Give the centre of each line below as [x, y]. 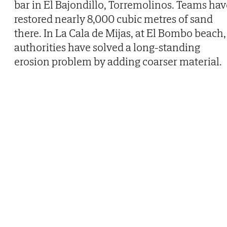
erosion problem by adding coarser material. [118, 61]
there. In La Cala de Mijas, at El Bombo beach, [120, 33]
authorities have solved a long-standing [107, 47]
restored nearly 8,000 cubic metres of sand [113, 18]
